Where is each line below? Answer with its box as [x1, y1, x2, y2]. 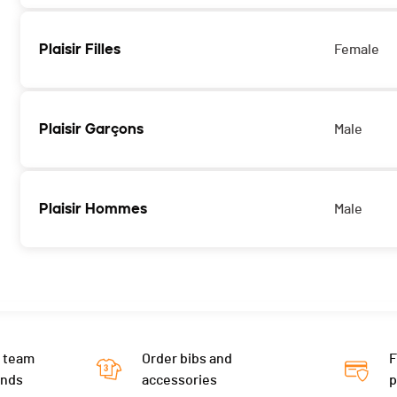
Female [334, 43, 380, 58]
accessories [141, 373, 217, 388]
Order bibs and [141, 352, 232, 367]
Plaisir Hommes [39, 200, 147, 218]
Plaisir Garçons [39, 121, 144, 138]
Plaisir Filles [39, 41, 121, 58]
